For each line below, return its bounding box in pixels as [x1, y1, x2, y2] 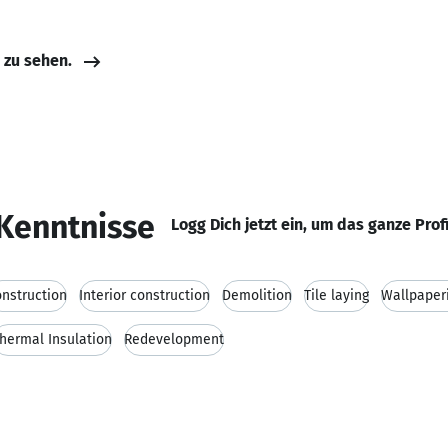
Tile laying [304, 287, 369, 304]
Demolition [222, 287, 292, 304]
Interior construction [79, 287, 210, 304]
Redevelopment [124, 331, 224, 348]
